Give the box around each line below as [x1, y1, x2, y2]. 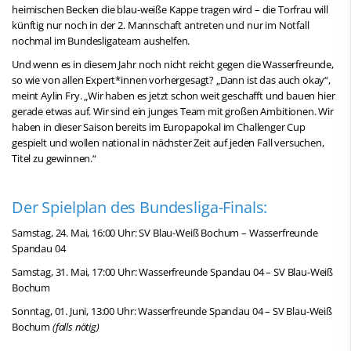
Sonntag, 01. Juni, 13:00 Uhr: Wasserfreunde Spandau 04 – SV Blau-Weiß [12, 303, 332, 318]
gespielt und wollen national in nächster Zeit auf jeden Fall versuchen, [12, 135, 324, 150]
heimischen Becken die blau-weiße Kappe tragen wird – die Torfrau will [12, 2, 328, 16]
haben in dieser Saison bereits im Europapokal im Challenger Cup [12, 119, 306, 134]
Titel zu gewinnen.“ [12, 150, 96, 165]
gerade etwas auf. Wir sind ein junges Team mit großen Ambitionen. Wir [12, 103, 334, 118]
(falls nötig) [52, 319, 100, 334]
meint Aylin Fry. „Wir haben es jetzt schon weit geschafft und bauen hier [12, 88, 335, 103]
